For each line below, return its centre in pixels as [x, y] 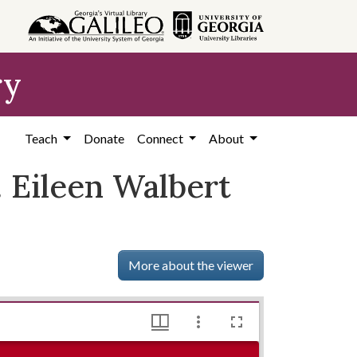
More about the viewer [191, 265]
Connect [161, 138]
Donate [104, 138]
